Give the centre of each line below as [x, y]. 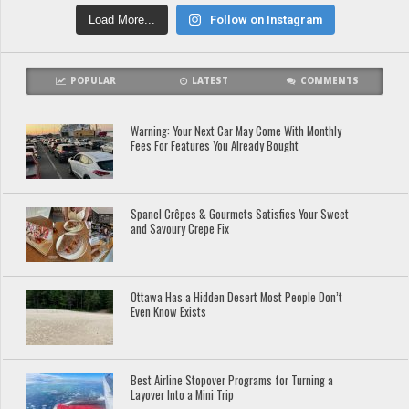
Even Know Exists [169, 311]
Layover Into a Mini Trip [183, 394]
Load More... [121, 19]
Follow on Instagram [267, 19]
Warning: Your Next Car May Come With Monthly [236, 131]
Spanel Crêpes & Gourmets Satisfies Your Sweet [240, 214]
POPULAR [93, 80]
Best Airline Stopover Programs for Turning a [232, 380]
